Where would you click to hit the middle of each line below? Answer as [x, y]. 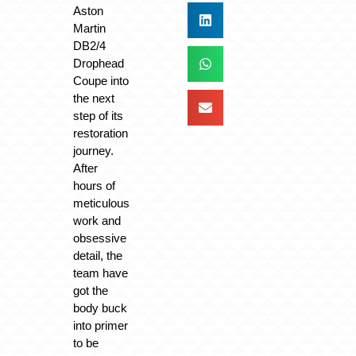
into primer [100, 325]
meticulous [101, 203]
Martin [89, 28]
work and [97, 220]
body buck [100, 308]
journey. [93, 150]
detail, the [97, 255]
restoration [100, 133]
